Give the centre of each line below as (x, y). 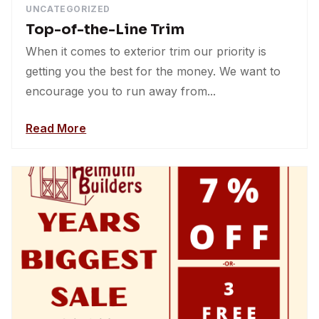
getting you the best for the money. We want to (153, 71)
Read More (56, 128)
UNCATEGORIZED (68, 9)
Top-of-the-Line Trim (105, 29)
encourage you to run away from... (121, 91)
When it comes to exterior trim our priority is (146, 51)
